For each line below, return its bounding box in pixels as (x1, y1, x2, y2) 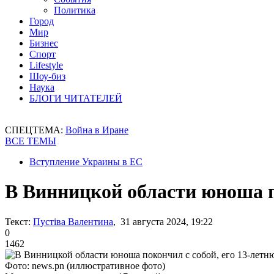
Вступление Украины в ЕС (29, 157, 143, 167)
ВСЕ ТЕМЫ (5, 136, 56, 146)
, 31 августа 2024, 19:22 (113, 216, 213, 227)
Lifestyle (29, 60, 63, 70)
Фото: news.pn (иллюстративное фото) (5, 260, 165, 271)
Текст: (5, 216, 31, 227)
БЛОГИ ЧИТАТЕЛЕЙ (29, 93, 122, 103)
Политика (54, 5, 95, 15)
